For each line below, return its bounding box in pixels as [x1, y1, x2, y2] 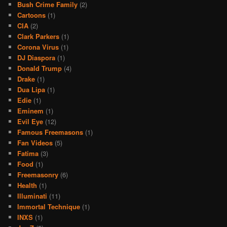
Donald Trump [17, 63, 62, 73]
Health [17, 180, 37, 190]
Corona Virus [17, 42, 59, 52]
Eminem [17, 105, 44, 116]
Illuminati [17, 191, 48, 201]
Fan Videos [17, 137, 53, 147]
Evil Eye [17, 116, 44, 126]
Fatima [17, 148, 39, 158]
